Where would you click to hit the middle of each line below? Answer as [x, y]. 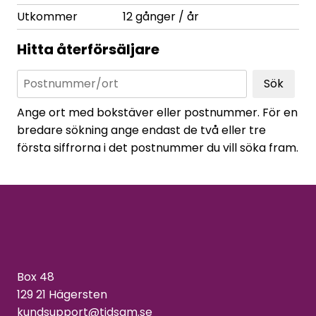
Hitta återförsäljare [88, 49]
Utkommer [47, 16]
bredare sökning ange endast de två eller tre [141, 130]
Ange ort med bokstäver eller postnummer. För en [157, 112]
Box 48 [36, 276]
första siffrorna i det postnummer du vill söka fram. [158, 147]
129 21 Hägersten [62, 294]
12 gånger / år [161, 16]
